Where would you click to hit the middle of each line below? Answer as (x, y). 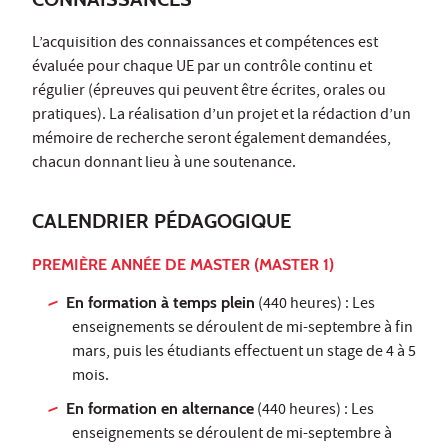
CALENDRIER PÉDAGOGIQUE (161, 221)
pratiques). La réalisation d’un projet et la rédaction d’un (221, 116)
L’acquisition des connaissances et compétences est (205, 44)
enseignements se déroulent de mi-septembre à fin (242, 329)
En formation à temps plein (161, 303)
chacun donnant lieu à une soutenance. (164, 164)
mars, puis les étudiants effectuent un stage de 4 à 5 (244, 353)
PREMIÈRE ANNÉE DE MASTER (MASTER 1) (183, 265)
